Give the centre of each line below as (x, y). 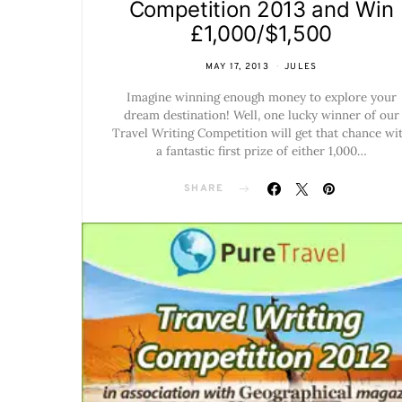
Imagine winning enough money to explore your (261, 97)
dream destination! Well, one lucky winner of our (261, 115)
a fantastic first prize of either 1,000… (261, 151)
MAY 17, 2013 (237, 67)
